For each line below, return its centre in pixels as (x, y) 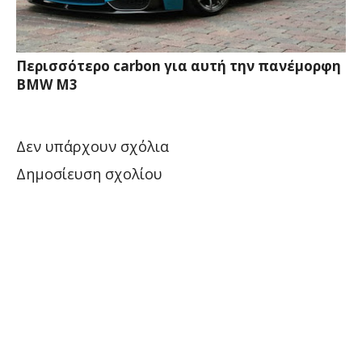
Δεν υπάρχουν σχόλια (93, 147)
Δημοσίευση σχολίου (89, 174)
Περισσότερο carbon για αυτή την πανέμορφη (179, 66)
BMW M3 (47, 85)
